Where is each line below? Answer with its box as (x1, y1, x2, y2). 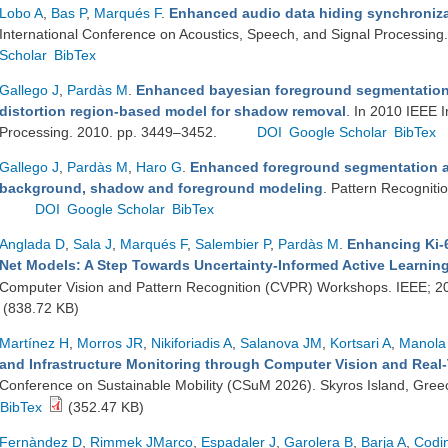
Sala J (73, 236, 112, 252)
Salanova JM (240, 335, 322, 351)
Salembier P (195, 236, 270, 252)
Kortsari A (330, 335, 391, 351)
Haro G (136, 159, 182, 175)
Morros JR (77, 335, 143, 351)
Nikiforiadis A (151, 335, 232, 351)
